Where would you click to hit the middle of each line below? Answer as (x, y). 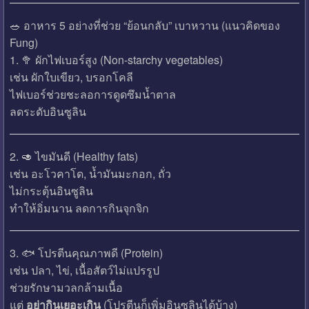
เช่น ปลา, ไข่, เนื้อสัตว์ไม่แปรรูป (84, 270)
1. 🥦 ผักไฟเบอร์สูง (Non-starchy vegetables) (116, 60)
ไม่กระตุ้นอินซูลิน (51, 191)
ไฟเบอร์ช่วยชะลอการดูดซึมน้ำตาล (92, 94)
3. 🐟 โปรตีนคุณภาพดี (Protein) (86, 253)
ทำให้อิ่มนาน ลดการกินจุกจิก (79, 208)
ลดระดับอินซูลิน (48, 112)
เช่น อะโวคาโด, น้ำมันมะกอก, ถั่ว (90, 174)
